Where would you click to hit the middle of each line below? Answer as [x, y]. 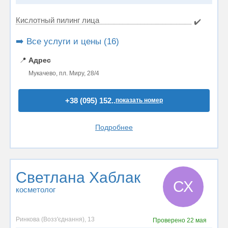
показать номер [139, 100]
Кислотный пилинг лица [58, 20]
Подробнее [114, 127]
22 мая [196, 220]
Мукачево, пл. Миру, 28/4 [64, 73]
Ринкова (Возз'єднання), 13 [55, 219]
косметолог [36, 190]
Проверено [169, 220]
